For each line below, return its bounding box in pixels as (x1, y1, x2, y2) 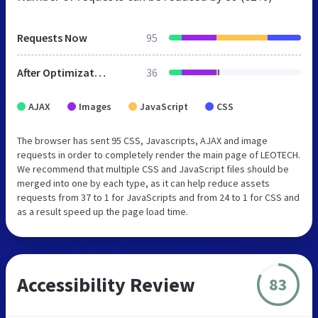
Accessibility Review (17, 271, 195, 297)
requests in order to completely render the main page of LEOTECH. (17, 148, 300, 161)
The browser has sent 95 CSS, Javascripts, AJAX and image (17, 133, 268, 147)
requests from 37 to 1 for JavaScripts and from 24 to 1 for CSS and (17, 190, 300, 204)
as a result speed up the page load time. (17, 204, 188, 218)
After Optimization (94, 65, 106, 79)
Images (79, 99, 111, 113)
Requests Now (17, 30, 87, 45)
